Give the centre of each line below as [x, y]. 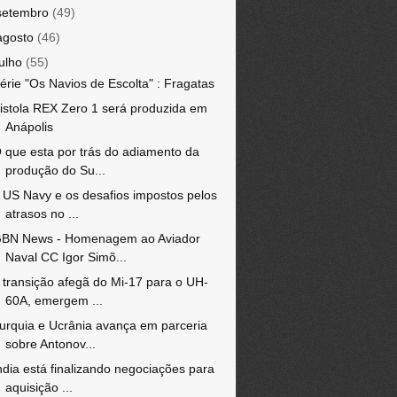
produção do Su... [55, 170]
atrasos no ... [42, 214]
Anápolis [29, 127]
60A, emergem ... [54, 300]
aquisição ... [39, 387]
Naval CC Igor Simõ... [66, 257]
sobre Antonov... [50, 344]
